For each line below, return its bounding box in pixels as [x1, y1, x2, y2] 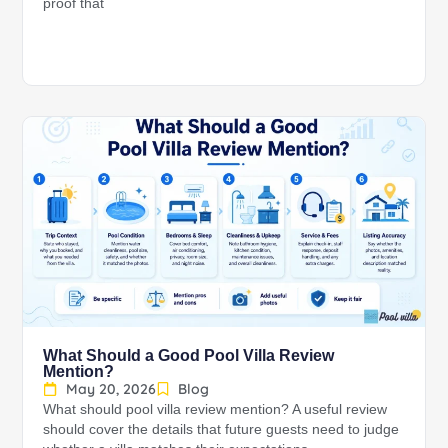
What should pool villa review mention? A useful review [43, 401, 388, 417]
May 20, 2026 [65, 379, 156, 398]
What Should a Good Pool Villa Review [43, 345, 335, 364]
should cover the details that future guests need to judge [43, 421, 400, 437]
